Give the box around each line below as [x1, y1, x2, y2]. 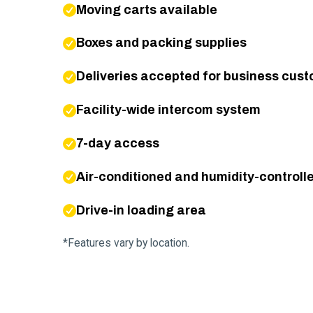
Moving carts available [75, 2, 217, 17]
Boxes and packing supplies [75, 36, 247, 50]
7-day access [75, 136, 159, 150]
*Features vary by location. [63, 236, 189, 250]
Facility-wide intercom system [75, 103, 261, 117]
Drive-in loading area [75, 203, 206, 217]
